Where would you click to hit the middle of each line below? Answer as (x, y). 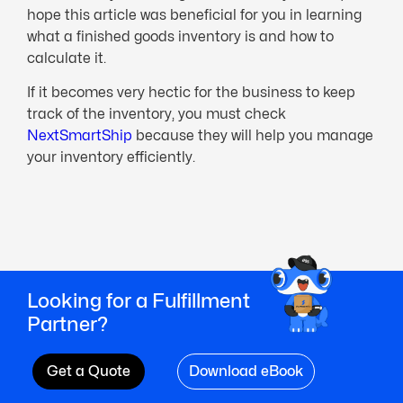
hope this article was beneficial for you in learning (194, 14)
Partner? (67, 324)
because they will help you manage (253, 135)
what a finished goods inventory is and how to (180, 36)
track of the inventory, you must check (157, 113)
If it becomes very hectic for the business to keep (191, 92)
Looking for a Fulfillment (139, 300)
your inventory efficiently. (111, 157)
